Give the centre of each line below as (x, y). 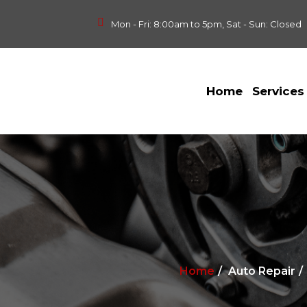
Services (279, 91)
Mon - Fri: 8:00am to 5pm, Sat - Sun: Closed (206, 24)
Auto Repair (261, 271)
